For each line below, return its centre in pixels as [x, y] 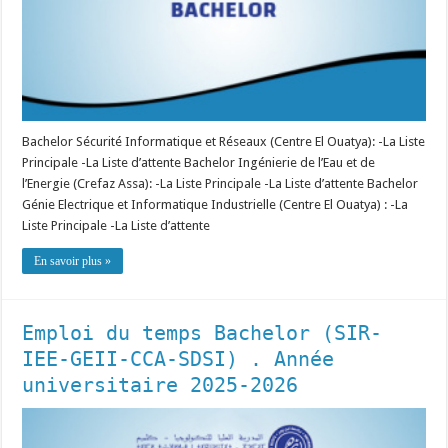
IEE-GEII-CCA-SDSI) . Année [178, 358]
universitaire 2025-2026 [160, 384]
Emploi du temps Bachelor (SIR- [202, 332]
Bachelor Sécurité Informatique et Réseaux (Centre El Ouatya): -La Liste [224, 141]
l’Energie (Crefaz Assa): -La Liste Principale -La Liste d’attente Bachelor [220, 183]
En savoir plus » [73, 260]
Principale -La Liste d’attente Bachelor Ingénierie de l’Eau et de [199, 162]
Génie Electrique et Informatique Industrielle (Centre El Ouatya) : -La [215, 204]
